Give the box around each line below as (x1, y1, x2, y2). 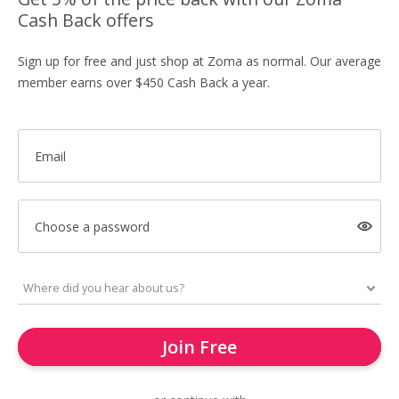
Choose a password (34, 217, 150, 235)
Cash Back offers (18, 8, 154, 32)
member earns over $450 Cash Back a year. (18, 74, 270, 91)
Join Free (162, 335, 237, 359)
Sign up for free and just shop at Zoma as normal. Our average (18, 53, 381, 69)
